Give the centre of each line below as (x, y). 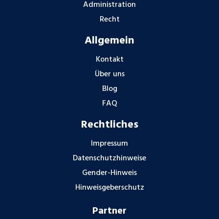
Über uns (109, 75)
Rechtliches (109, 125)
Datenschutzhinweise (109, 159)
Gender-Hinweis (109, 173)
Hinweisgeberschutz (109, 188)
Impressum (109, 144)
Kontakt (109, 60)
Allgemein (109, 41)
